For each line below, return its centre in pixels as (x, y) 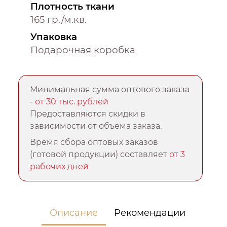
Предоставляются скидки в (88, 114)
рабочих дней (60, 167)
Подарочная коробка (83, 50)
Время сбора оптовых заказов (94, 142)
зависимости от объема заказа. (96, 126)
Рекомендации (150, 213)
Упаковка (54, 37)
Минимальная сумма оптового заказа (110, 90)
